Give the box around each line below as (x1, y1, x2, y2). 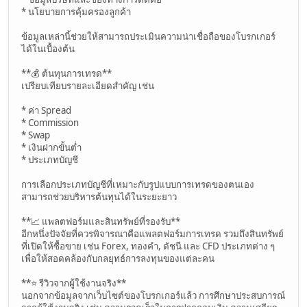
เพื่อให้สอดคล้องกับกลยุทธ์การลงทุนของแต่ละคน (21, 251, 214, 265)
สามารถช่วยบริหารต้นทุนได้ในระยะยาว (21, 190, 177, 203)
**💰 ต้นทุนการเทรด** (21, 66, 112, 79)
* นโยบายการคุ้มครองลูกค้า (21, 5, 131, 18)
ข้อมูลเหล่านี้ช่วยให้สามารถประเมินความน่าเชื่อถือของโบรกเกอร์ (21, 29, 275, 42)
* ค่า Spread (21, 103, 71, 116)
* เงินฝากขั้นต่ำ (21, 140, 82, 153)
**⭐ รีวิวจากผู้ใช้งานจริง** (21, 276, 126, 289)
